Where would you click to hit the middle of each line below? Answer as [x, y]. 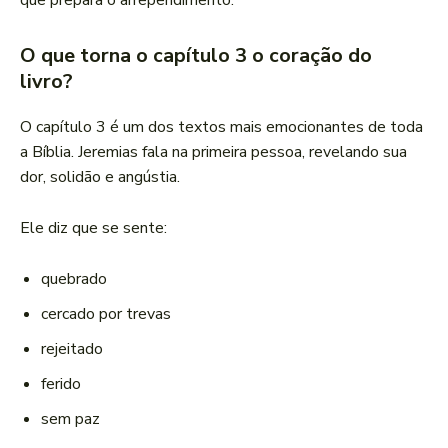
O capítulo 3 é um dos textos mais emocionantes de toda [221, 127]
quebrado [74, 279]
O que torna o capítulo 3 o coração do [196, 56]
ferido [61, 384]
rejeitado [72, 349]
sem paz [70, 419]
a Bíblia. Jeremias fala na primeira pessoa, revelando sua [213, 152]
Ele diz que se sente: [93, 228]
